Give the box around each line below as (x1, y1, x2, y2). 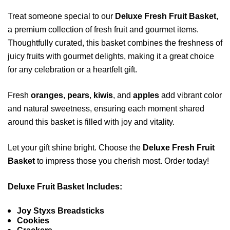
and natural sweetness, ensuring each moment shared (8, 104, 204, 113)
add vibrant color (159, 91, 222, 100)
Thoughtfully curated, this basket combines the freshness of (8, 39, 222, 48)
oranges (31, 91, 63, 100)
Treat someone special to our (8, 12, 115, 21)
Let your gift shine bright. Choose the (8, 143, 143, 152)
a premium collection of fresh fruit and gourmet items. (8, 25, 199, 34)
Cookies (17, 216, 50, 225)
